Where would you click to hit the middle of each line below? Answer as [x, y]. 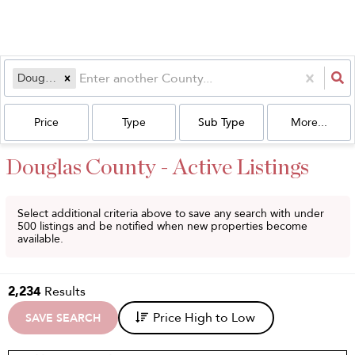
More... [309, 122]
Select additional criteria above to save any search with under [171, 214]
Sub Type [221, 122]
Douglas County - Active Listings [157, 168]
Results [65, 292]
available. [40, 239]
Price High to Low [204, 318]
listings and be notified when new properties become [172, 226]
